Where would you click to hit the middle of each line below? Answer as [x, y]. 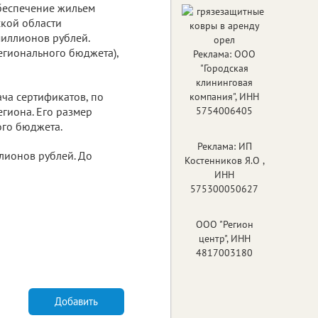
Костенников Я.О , [224, 160]
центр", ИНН [224, 238]
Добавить [76, 301]
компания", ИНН [224, 96]
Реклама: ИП [224, 146]
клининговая [224, 82]
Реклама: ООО [224, 54]
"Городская [224, 68]
